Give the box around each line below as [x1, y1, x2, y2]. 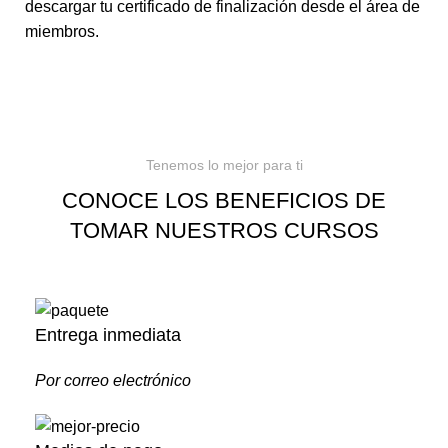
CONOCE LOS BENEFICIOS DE [62, 188, 386, 214]
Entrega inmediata [35, 324, 181, 345]
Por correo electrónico [35, 371, 191, 389]
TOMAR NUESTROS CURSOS [69, 218, 379, 244]
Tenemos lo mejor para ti [145, 157, 303, 174]
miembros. [25, 23, 99, 41]
